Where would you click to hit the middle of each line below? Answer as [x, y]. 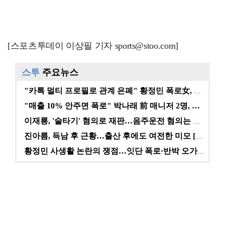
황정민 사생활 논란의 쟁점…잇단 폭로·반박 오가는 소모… [201, 151]
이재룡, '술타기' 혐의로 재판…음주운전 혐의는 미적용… [196, 121]
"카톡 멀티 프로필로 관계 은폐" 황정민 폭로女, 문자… [197, 91]
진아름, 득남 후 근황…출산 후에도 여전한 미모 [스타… [199, 136]
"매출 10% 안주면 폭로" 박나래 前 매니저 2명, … [112, 105]
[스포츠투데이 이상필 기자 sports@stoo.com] [93, 45]
